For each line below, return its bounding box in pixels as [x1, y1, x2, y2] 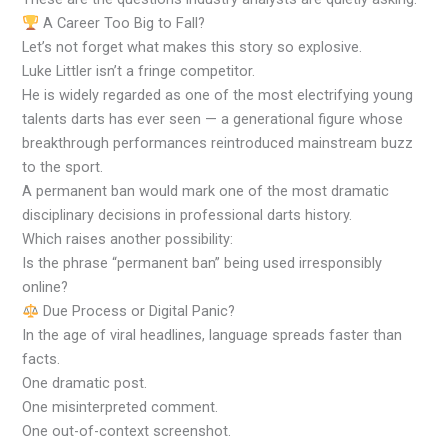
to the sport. [22, 158, 104, 177]
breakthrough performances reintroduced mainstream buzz [22, 134, 414, 153]
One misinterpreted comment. [22, 398, 219, 417]
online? [22, 278, 69, 297]
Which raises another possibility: [22, 230, 234, 249]
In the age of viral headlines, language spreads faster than [22, 326, 403, 345]
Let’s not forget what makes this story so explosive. [22, 38, 363, 57]
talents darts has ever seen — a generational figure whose [22, 110, 404, 129]
